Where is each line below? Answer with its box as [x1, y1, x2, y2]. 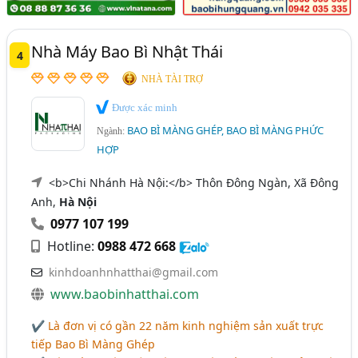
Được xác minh [109, 101, 178, 113]
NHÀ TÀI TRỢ [141, 73, 204, 85]
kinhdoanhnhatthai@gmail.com [49, 265, 219, 280]
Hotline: [44, 237, 98, 256]
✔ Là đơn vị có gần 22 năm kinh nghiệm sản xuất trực [31, 318, 324, 334]
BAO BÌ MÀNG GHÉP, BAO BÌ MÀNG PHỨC [127, 123, 324, 138]
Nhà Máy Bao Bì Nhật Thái [31, 40, 224, 62]
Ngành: [97, 125, 128, 137]
